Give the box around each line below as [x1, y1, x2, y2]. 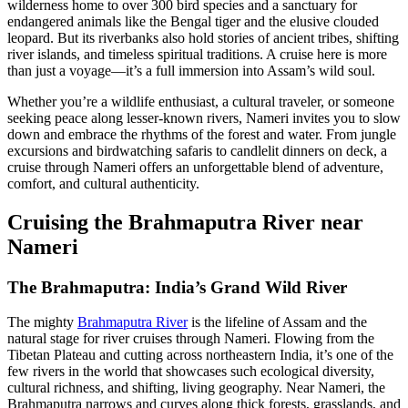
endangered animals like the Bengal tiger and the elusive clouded [7, 13, 379, 29]
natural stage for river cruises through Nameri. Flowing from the [7, 331, 374, 347]
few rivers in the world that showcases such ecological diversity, [7, 363, 374, 380]
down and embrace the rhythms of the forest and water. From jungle [7, 126, 396, 142]
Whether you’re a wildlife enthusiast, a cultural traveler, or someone [7, 93, 394, 109]
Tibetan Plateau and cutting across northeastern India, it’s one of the [7, 347, 393, 363]
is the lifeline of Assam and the [188, 314, 367, 331]
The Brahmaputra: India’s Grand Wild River [7, 277, 347, 297]
